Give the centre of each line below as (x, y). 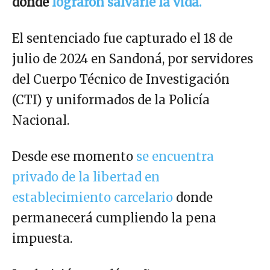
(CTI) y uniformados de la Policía (111, 99)
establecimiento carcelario (94, 197)
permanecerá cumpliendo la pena (114, 218)
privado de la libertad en (86, 177)
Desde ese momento (74, 156)
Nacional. (41, 120)
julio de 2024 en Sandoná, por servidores (133, 58)
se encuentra (175, 156)
